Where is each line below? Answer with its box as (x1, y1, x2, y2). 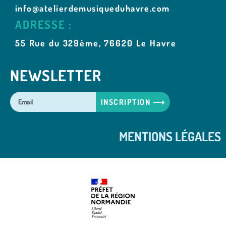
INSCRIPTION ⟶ (100, 96, 165, 107)
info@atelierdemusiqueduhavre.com (15, 2, 173, 14)
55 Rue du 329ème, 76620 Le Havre (15, 37, 177, 48)
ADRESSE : (15, 17, 72, 32)
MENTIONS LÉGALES (119, 128, 221, 144)
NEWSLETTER (10, 65, 101, 85)
